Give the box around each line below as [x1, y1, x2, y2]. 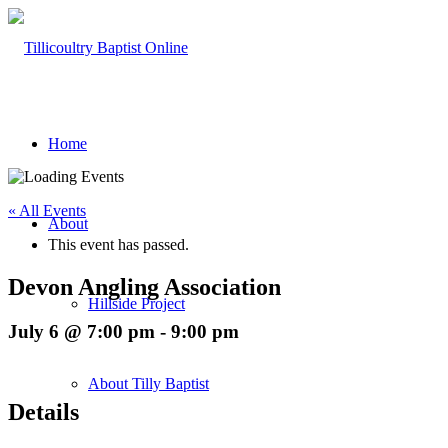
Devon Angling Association [8, 273, 281, 300]
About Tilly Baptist [88, 375, 209, 392]
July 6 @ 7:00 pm [8, 320, 155, 342]
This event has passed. [48, 236, 189, 253]
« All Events [8, 202, 86, 219]
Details [8, 399, 79, 426]
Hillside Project [88, 295, 185, 312]
